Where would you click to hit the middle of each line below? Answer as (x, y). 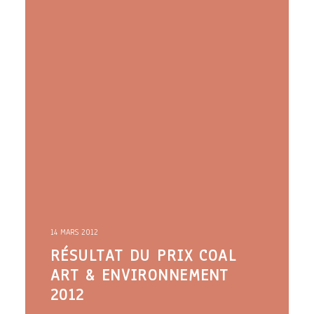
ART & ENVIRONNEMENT (139, 275)
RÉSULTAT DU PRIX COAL (144, 255)
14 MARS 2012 (74, 232)
